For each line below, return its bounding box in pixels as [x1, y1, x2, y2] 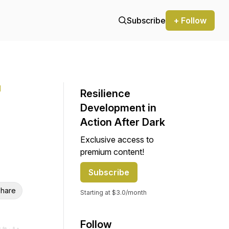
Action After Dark [80, 116, 165, 128]
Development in [80, 102, 156, 114]
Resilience [80, 87, 130, 100]
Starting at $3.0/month [80, 189, 147, 196]
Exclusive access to [80, 134, 154, 145]
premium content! [80, 147, 144, 157]
